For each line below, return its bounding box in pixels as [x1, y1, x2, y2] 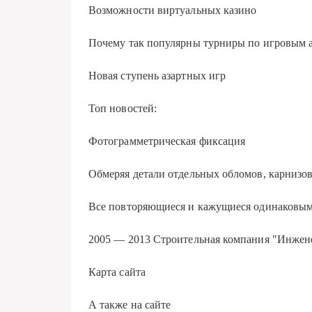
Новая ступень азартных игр [88, 70, 226, 81]
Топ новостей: [88, 102, 157, 114]
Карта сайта [88, 266, 146, 278]
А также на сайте [88, 299, 171, 311]
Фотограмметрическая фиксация [88, 135, 246, 147]
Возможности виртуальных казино [88, 4, 257, 16]
